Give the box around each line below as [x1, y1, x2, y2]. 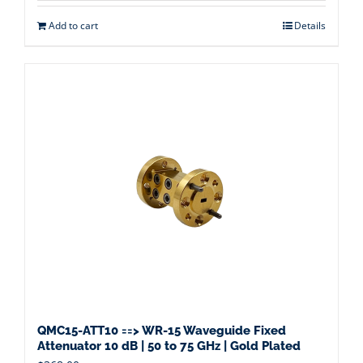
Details [294, 19, 326, 32]
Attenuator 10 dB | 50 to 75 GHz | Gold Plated [37, 339, 301, 353]
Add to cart [49, 19, 98, 32]
